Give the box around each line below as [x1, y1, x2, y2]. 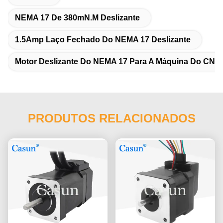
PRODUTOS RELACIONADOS [27, 111, 196, 125]
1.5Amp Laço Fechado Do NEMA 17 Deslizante [15, 35, 191, 44]
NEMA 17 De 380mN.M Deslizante [15, 13, 140, 22]
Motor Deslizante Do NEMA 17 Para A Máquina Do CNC [15, 57, 221, 66]
